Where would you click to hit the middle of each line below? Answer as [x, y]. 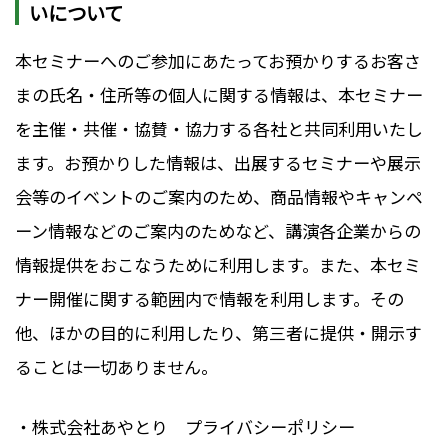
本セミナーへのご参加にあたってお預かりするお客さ [218, 60]
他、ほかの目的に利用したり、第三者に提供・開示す [218, 332]
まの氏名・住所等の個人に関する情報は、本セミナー [219, 94]
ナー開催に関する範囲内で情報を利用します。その [209, 298]
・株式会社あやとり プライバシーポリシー [185, 426]
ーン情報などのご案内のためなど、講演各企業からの [218, 230]
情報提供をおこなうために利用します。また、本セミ [218, 264]
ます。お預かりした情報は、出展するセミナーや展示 [218, 162]
